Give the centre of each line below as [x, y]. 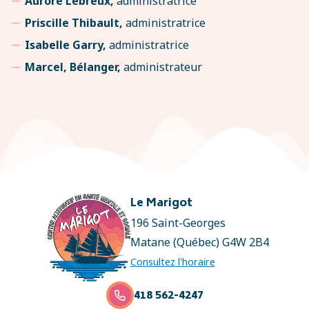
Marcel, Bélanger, [73, 67]
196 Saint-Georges [178, 223]
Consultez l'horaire [172, 262]
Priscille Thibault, [74, 23]
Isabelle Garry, [67, 45]
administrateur [161, 67]
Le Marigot [161, 203]
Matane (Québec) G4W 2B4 [199, 242]
